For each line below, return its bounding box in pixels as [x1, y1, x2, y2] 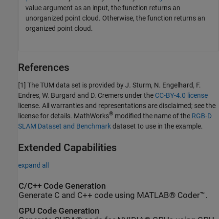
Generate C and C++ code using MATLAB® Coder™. [19, 190, 207, 200]
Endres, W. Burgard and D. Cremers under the [18, 91, 155, 99]
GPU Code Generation [19, 206, 99, 216]
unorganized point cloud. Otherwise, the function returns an [25, 14, 205, 22]
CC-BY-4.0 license [155, 91, 208, 99]
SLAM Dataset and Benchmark [18, 122, 111, 130]
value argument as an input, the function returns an [25, 3, 180, 12]
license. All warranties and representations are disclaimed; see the [18, 101, 216, 109]
